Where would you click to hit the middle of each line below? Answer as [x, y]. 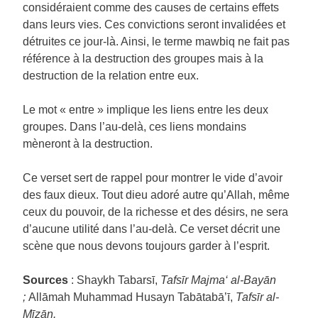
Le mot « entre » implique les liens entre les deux [146, 110]
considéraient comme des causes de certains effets [151, 7]
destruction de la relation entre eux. [112, 76]
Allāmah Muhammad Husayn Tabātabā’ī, [132, 297]
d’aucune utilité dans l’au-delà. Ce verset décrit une [152, 229]
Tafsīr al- [257, 297]
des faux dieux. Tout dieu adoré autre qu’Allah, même [156, 195]
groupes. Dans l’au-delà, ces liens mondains [135, 127]
